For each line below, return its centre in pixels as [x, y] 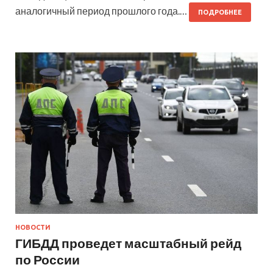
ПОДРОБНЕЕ [220, 12]
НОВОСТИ [33, 227]
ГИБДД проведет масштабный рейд [128, 243]
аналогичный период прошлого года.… [102, 10]
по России [48, 259]
